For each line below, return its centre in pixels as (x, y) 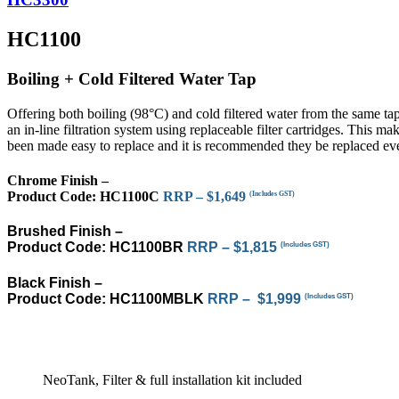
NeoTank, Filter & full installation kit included (172, 380)
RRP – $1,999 (256, 298)
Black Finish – (55, 282)
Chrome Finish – (58, 181)
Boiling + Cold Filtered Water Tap (132, 79)
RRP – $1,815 (234, 248)
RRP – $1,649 (206, 197)
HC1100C (131, 197)
